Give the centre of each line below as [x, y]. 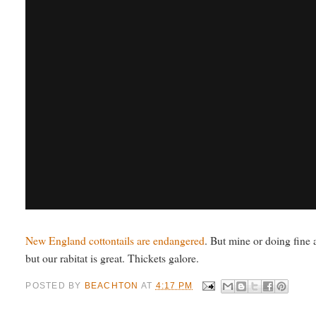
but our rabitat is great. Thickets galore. [113, 258]
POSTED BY [55, 285]
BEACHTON [111, 285]
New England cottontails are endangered [115, 241]
